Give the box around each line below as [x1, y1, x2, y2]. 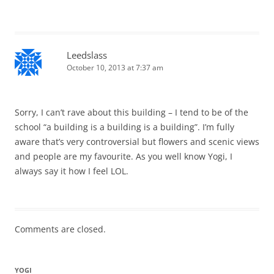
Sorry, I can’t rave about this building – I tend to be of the [15, 106, 248, 118]
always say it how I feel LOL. [15, 165, 128, 177]
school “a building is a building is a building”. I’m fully [15, 120, 234, 133]
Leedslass [67, 48, 107, 61]
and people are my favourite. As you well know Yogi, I [15, 150, 232, 162]
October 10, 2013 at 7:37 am [67, 62, 163, 73]
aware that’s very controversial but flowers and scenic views [15, 135, 259, 147]
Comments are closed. [15, 223, 106, 235]
